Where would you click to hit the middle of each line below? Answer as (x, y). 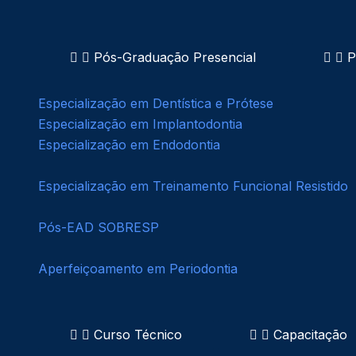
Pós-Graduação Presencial (175, 58)
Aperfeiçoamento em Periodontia (138, 269)
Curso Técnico (138, 335)
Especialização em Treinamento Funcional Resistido (193, 186)
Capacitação (310, 335)
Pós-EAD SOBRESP (99, 228)
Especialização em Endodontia (129, 145)
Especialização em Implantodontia (140, 124)
